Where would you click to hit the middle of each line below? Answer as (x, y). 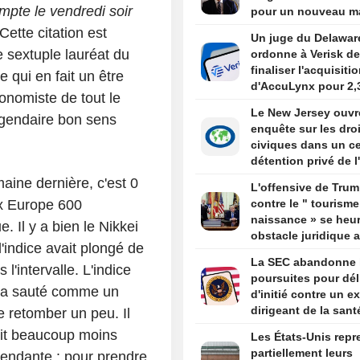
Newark (270, 177)
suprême (274, 268)
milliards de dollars (303, 102)
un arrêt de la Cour (301, 252)
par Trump (278, 327)
